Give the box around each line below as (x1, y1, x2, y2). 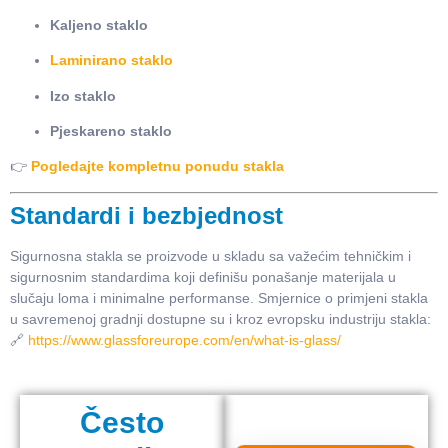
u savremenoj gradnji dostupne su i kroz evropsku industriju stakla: (10, 310, 431, 327)
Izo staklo (50, 87, 116, 104)
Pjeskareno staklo (50, 122, 172, 139)
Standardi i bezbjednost (10, 201, 283, 229)
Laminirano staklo (50, 52, 173, 69)
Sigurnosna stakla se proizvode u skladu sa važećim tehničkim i (10, 247, 411, 264)
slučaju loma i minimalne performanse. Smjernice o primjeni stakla (10, 289, 428, 306)
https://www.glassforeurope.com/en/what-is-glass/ (28, 331, 341, 348)
